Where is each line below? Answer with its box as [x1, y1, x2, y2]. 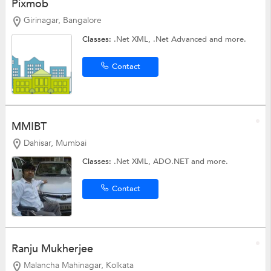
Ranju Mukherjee [11, 241, 93, 257]
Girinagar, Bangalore [23, 14, 102, 26]
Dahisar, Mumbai [23, 137, 87, 149]
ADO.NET [153, 156, 192, 168]
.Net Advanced [153, 33, 210, 45]
